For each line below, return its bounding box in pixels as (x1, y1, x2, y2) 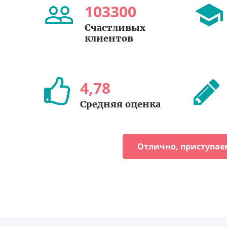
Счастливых (85, 22, 145, 33)
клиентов (85, 32, 133, 44)
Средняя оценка (80, 98, 161, 110)
